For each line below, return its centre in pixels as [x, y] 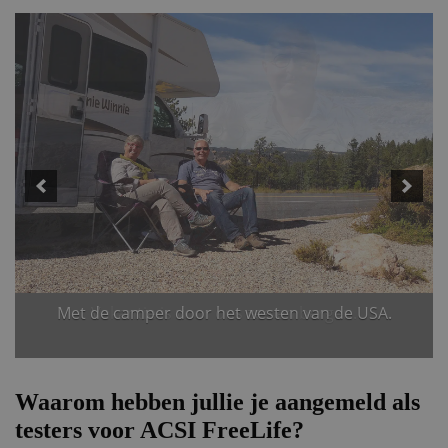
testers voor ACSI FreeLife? [159, 430]
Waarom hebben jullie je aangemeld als [217, 402]
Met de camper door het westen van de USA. [224, 312]
